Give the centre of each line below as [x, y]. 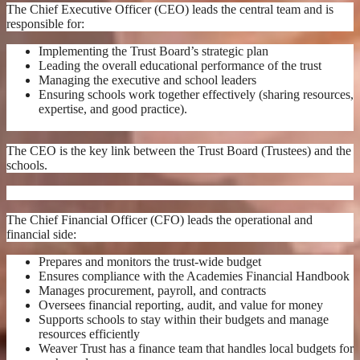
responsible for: [45, 23]
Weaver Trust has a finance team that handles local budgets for [196, 348]
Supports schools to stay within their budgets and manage [184, 319]
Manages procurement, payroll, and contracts [152, 290]
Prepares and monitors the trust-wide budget [150, 261]
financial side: [41, 234]
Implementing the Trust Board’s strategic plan [153, 51]
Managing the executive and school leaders [147, 80]
